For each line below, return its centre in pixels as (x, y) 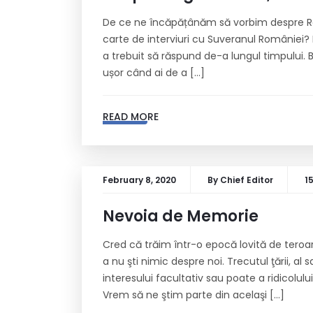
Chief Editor (247, 180)
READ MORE (131, 117)
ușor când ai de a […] (154, 73)
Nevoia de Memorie (181, 216)
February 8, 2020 (139, 180)
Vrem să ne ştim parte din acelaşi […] (194, 295)
